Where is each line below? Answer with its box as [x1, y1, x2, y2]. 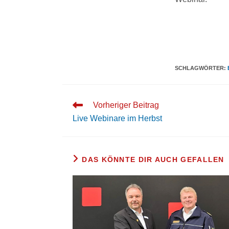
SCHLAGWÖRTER [175, 65, 224, 71]
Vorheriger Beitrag [93, 101, 159, 109]
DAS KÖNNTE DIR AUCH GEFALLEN [82, 155, 224, 164]
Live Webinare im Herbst [73, 114, 162, 123]
